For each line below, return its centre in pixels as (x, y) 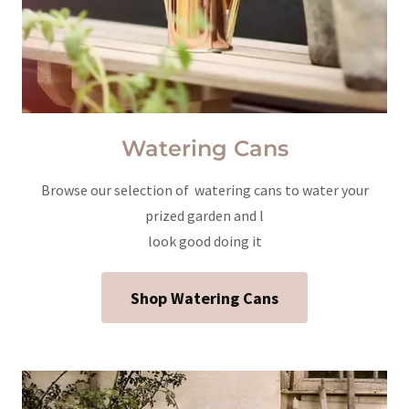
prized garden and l (204, 215)
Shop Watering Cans (204, 298)
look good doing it (204, 241)
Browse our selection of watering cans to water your (204, 190)
